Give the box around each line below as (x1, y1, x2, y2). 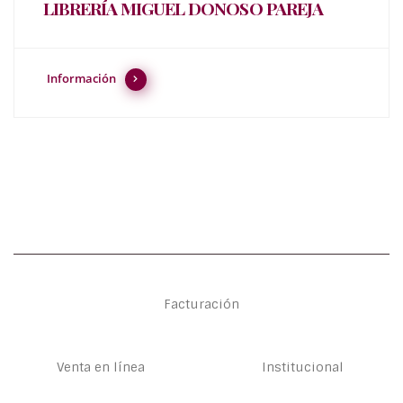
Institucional (261, 359, 344, 376)
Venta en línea (57, 359, 145, 376)
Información (46, 69, 116, 86)
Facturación (164, 296, 239, 313)
